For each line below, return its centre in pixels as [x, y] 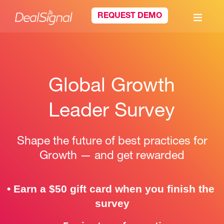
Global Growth [112, 87]
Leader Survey [112, 112]
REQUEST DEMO [130, 16]
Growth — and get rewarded [112, 157]
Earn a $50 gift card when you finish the [114, 189]
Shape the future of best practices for [112, 142]
